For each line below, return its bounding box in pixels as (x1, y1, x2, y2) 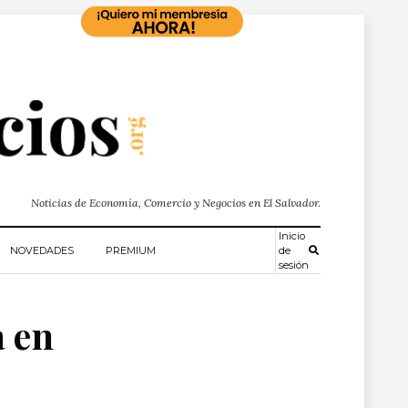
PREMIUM (106, 244, 156, 257)
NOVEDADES (10, 244, 74, 257)
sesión (278, 259, 309, 271)
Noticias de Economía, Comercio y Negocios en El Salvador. (31, 196, 321, 209)
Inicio (278, 229, 305, 242)
